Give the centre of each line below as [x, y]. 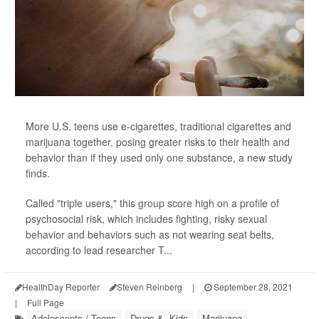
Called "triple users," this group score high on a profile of [152, 203]
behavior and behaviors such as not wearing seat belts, [150, 234]
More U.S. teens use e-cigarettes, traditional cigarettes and [158, 126]
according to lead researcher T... [99, 250]
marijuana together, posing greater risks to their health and [158, 142]
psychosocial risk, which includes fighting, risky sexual [146, 219]
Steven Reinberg [150, 287]
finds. [38, 173]
